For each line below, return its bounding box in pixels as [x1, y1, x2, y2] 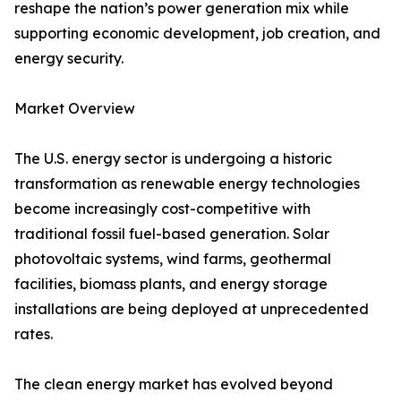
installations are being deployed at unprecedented [14, 300, 369, 319]
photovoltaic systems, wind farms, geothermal [14, 250, 331, 269]
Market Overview [14, 99, 135, 118]
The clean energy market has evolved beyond [14, 375, 333, 394]
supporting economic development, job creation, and [14, 24, 380, 43]
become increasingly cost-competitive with [14, 200, 311, 218]
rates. [14, 325, 53, 344]
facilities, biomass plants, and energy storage [14, 275, 328, 294]
